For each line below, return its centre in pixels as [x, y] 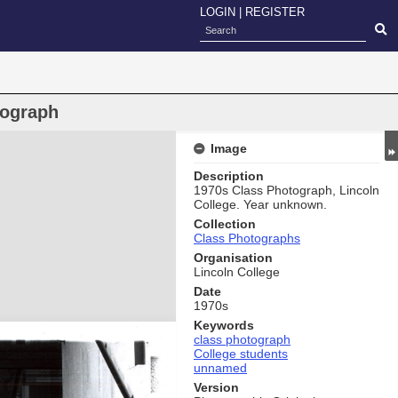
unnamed [220, 368]
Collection [225, 224]
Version [216, 387]
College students [241, 354]
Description [229, 176]
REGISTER [275, 12]
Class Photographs [247, 238]
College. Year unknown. [260, 204]
